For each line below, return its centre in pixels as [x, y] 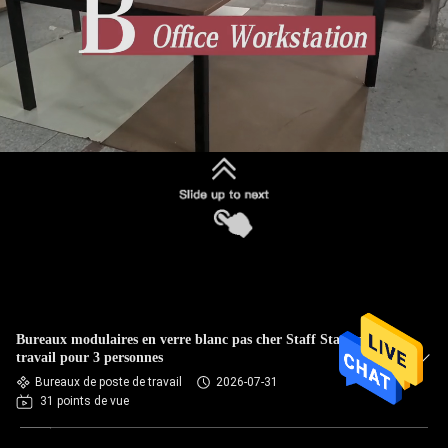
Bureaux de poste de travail [108, 382]
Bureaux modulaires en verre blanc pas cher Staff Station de [199, 339]
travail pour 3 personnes [89, 357]
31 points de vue [84, 401]
